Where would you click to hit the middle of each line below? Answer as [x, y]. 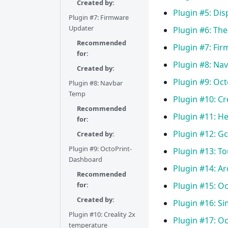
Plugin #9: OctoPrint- [100, 149]
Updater [81, 28]
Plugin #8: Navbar [96, 83]
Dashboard [85, 159]
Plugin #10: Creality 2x [102, 214]
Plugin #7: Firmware [99, 17]
